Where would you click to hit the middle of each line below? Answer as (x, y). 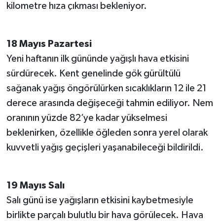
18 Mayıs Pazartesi (49, 44)
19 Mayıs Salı (35, 185)
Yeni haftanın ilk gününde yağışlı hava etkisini (97, 58)
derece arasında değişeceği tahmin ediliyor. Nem (110, 103)
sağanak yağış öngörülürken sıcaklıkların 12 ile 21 (106, 88)
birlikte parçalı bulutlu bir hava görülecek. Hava (105, 215)
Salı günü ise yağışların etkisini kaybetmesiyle (100, 200)
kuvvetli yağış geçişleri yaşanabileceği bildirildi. (105, 147)
